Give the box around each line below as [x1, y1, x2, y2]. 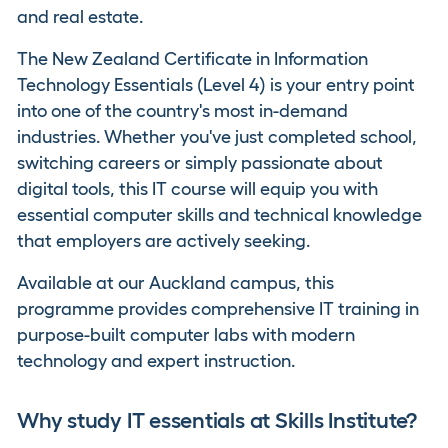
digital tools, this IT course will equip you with [17, 179, 378, 199]
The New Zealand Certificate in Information [17, 49, 368, 69]
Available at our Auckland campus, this [17, 273, 334, 293]
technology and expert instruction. [17, 351, 295, 371]
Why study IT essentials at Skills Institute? [17, 408, 418, 432]
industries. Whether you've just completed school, [17, 127, 417, 147]
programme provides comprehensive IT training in [17, 299, 419, 319]
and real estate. [17, 7, 143, 27]
